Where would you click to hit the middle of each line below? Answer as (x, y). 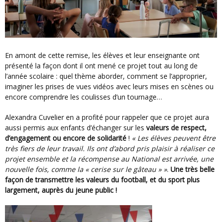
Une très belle (193, 169)
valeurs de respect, (176, 128)
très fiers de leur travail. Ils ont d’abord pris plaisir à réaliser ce (110, 149)
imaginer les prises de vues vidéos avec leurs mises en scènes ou (109, 87)
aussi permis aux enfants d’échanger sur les (76, 128)
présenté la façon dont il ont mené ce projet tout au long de (101, 66)
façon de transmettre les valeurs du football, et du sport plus (102, 180)
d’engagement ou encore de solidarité (66, 138)
